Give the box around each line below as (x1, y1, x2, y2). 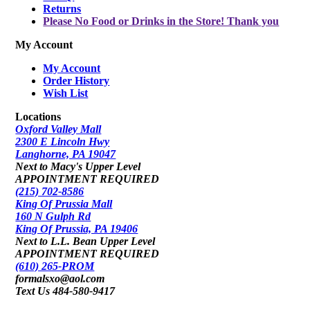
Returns (43, 3, 82, 15)
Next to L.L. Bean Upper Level (15, 235, 156, 248)
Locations (15, 111, 62, 123)
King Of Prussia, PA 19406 (15, 223, 138, 235)
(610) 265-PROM (15, 260, 95, 273)
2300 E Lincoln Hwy (15, 136, 110, 148)
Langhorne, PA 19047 (15, 148, 116, 161)
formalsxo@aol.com (15, 273, 105, 285)
